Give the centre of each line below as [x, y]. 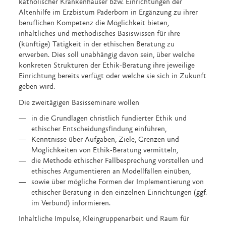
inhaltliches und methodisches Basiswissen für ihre [100, 34]
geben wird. [37, 87]
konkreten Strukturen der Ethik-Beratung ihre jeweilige [107, 66]
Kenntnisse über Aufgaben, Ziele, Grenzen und [105, 140]
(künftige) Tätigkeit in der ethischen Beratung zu [97, 45]
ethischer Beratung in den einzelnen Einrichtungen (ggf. [119, 193]
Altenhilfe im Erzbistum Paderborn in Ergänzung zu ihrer [108, 13]
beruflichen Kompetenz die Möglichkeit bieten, [94, 23]
